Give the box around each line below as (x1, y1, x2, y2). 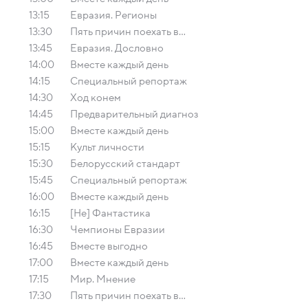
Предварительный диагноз (70, 109, 199, 120)
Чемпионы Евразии (70, 224, 165, 235)
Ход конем (70, 92, 121, 103)
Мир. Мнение (70, 274, 135, 285)
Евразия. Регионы (70, 10, 157, 21)
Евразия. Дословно (70, 43, 164, 54)
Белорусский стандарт (70, 158, 180, 169)
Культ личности (70, 142, 144, 153)
